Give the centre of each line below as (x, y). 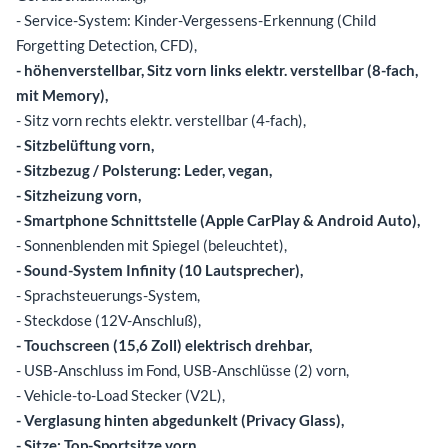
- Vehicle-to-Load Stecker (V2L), (120, 394)
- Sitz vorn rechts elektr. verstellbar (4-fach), (161, 119)
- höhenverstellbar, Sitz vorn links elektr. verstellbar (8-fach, (217, 69)
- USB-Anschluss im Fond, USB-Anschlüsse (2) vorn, (182, 369)
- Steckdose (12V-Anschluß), (108, 319)
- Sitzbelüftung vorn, (85, 144)
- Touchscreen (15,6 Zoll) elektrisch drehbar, (164, 344)
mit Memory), (62, 94)
